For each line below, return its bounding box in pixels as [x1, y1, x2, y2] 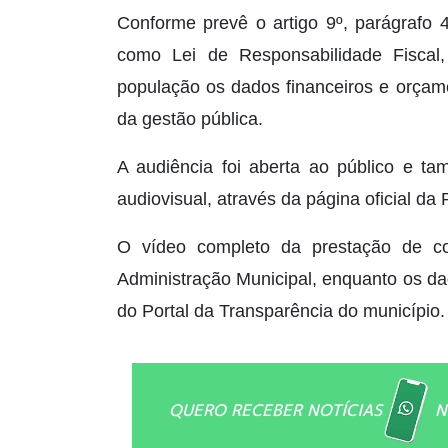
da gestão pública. [117, 108, 263, 129]
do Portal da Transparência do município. [117, 300, 445, 321]
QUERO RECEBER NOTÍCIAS [169, 398, 382, 421]
